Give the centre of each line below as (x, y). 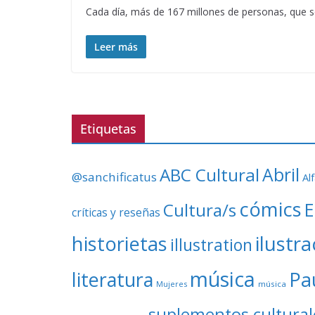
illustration (211, 245)
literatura (112, 279)
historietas (120, 244)
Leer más (116, 46)
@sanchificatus (114, 177)
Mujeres (172, 284)
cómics (270, 209)
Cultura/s (200, 210)
